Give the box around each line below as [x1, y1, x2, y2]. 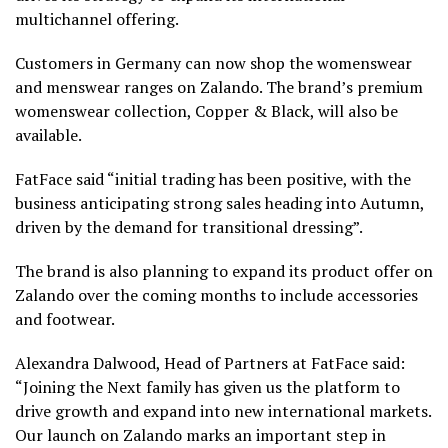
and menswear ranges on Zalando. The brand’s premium [15, 76, 423, 98]
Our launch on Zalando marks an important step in [15, 424, 386, 446]
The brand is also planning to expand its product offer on [15, 260, 433, 282]
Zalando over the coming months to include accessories [15, 284, 418, 306]
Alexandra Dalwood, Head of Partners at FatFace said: [15, 352, 405, 374]
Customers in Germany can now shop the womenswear [15, 52, 412, 74]
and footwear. [15, 308, 118, 330]
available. [15, 124, 82, 146]
